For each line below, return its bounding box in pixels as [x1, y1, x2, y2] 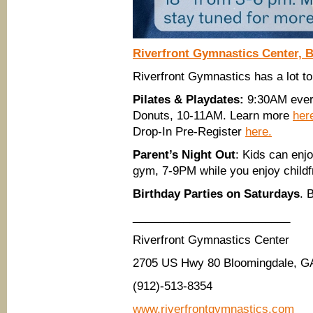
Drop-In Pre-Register [133, 125, 245, 138]
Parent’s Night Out [133, 148, 235, 161]
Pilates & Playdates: [133, 93, 244, 106]
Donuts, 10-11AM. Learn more [133, 109, 293, 122]
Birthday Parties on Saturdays [133, 187, 300, 201]
